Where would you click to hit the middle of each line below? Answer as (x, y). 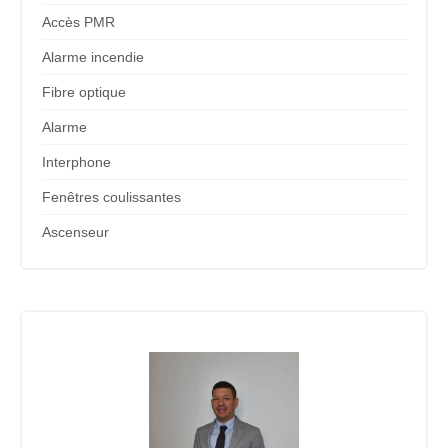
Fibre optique (83, 91)
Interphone (76, 161)
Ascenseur (75, 231)
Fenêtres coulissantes (111, 196)
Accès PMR (78, 21)
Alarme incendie (92, 56)
